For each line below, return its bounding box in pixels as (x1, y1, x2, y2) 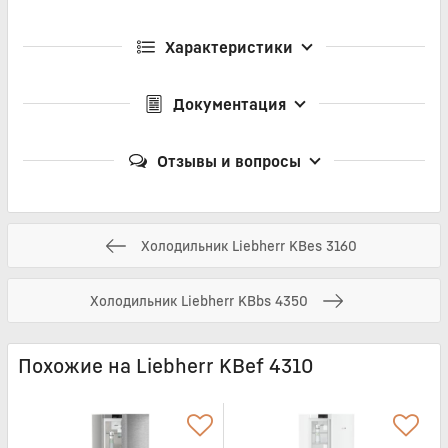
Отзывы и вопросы (157, 151, 301, 172)
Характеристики (165, 37, 293, 58)
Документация (172, 94, 286, 115)
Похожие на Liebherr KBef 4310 (18, 354, 313, 379)
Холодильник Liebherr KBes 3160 (141, 236, 357, 254)
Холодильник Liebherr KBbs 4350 (90, 291, 308, 309)
